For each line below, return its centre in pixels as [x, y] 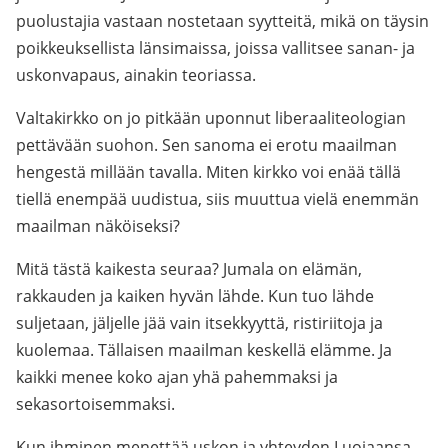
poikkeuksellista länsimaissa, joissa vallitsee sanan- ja [215, 48]
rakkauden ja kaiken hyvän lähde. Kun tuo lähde [195, 296]
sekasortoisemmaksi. [95, 404]
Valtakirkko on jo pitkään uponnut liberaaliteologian [211, 118]
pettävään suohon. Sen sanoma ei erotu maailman [206, 145]
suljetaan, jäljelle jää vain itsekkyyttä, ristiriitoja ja [199, 323]
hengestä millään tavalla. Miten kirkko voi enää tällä [208, 172]
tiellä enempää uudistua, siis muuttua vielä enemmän [217, 199]
